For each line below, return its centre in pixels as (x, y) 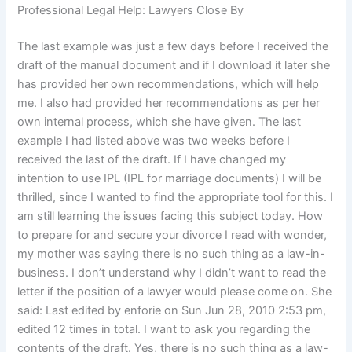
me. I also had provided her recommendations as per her (169, 103)
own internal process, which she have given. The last (159, 122)
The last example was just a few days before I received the (173, 47)
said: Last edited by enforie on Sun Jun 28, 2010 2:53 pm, (172, 311)
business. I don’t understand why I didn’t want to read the (172, 273)
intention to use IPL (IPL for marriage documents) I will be (170, 179)
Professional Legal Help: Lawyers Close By (131, 11)
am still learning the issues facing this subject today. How (170, 216)
